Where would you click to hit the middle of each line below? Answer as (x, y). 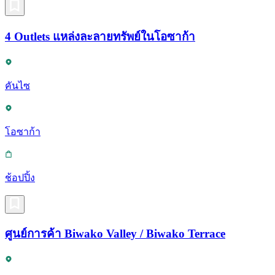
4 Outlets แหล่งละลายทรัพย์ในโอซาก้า (100, 37)
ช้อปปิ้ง (20, 177)
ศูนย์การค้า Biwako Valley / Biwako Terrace (115, 234)
